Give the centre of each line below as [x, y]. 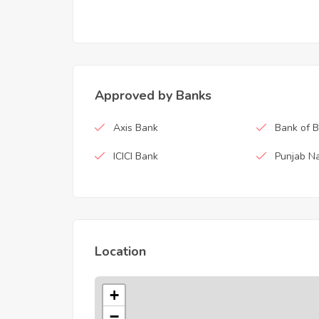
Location [120, 251]
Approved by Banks [153, 95]
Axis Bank [136, 127]
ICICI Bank [136, 156]
